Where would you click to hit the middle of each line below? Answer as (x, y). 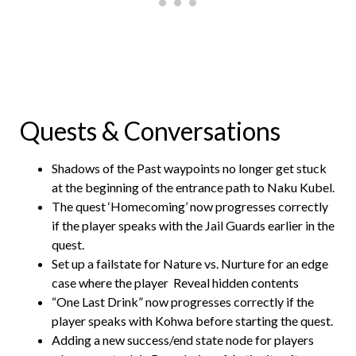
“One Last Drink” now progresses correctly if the (183, 301)
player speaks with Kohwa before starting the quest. (192, 320)
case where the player (110, 282)
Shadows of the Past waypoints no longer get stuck (189, 168)
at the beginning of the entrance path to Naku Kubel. (193, 187)
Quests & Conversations (153, 130)
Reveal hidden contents (235, 282)
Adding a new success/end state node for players (183, 339)
